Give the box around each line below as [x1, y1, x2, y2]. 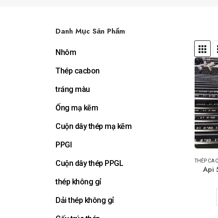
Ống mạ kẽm [55, 103, 98, 112]
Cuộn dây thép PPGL [55, 158, 124, 168]
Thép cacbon [55, 66, 100, 75]
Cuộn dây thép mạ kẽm [55, 121, 132, 131]
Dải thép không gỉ [55, 195, 114, 205]
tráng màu [55, 84, 90, 94]
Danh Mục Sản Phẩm [55, 25, 125, 36]
